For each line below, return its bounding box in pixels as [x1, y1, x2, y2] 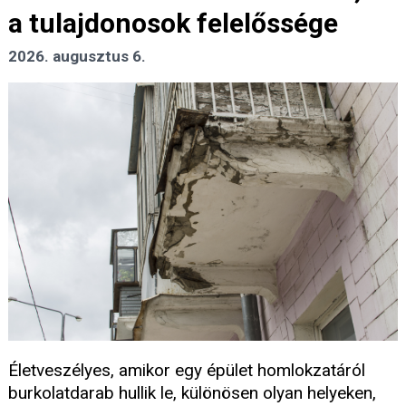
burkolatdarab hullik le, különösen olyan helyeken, [8, 382, 376, 404]
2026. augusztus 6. [8, 47, 146, 66]
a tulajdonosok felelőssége [8, 7, 338, 40]
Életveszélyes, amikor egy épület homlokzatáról [8, 360, 365, 382]
